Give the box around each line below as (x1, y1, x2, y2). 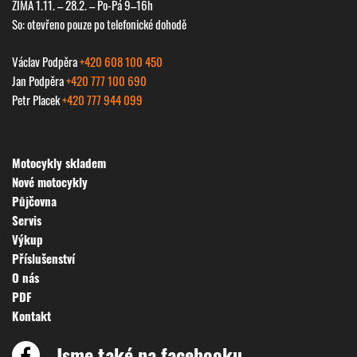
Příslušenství (12, 249, 75, 267)
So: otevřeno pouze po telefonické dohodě (12, 15, 186, 33)
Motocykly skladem (12, 153, 106, 171)
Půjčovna (12, 191, 57, 210)
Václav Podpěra (12, 52, 80, 70)
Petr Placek (12, 90, 62, 108)
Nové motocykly (12, 172, 88, 190)
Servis (12, 210, 41, 229)
